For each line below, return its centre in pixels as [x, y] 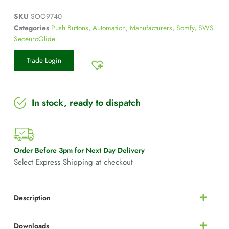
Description [32, 198]
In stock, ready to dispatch [86, 103]
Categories [31, 28]
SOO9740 [46, 17]
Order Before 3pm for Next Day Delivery [79, 151]
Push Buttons [70, 28]
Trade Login [44, 61]
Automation [109, 28]
